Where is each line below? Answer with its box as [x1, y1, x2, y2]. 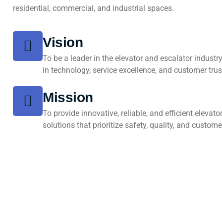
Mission [43, 90, 93, 106]
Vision [43, 35, 83, 51]
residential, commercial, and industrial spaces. [13, 3, 174, 13]
